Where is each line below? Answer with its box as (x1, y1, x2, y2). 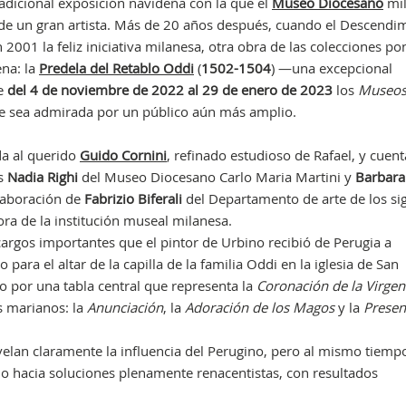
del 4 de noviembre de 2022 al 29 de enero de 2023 (6, 81, 336, 99)
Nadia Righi (6, 168, 78, 186)
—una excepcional (277, 59, 392, 77)
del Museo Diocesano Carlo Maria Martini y (77, 168, 352, 186)
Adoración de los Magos (184, 298, 334, 316)
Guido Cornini (79, 146, 167, 164)
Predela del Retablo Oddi (38, 59, 194, 77)
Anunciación (86, 298, 163, 316)
